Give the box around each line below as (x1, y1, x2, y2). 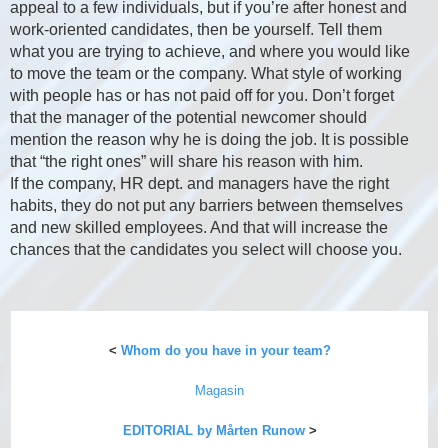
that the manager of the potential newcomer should (10, 109, 367, 127)
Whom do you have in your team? (120, 343, 331, 359)
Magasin (195, 383, 244, 399)
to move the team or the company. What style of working (10, 65, 402, 83)
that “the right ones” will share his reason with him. (10, 153, 363, 171)
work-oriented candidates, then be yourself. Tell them (10, 21, 382, 39)
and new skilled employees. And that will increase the (10, 219, 388, 237)
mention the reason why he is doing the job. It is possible (10, 131, 409, 149)
